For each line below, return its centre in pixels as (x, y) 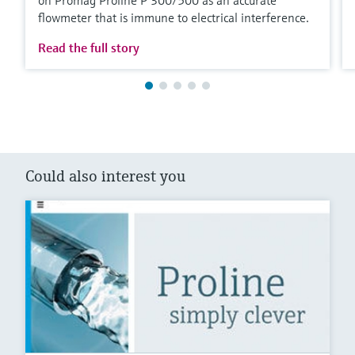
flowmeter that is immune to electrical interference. (174, 17)
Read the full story (89, 47)
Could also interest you (105, 176)
